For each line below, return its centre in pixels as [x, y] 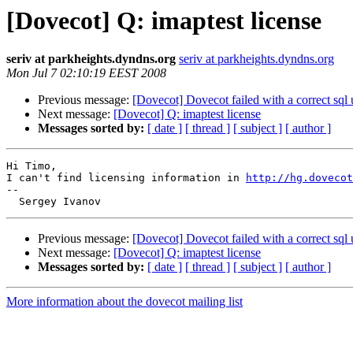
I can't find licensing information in [126, 178]
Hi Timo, [35, 166]
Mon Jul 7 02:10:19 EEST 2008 [86, 73]
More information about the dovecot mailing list [124, 302]
